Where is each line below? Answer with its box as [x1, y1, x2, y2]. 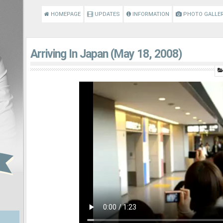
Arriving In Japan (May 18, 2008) [30, 47, 182, 61]
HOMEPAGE [49, 11, 81, 17]
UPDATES [93, 11, 120, 17]
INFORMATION [130, 11, 169, 17]
